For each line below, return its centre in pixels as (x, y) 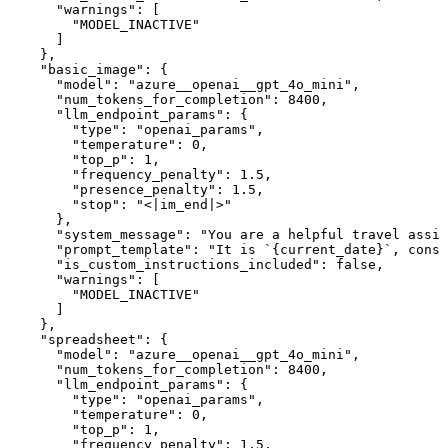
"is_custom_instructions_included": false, (196, 265)
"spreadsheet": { (88, 340)
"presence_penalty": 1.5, (136, 190)
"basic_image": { (88, 70)
